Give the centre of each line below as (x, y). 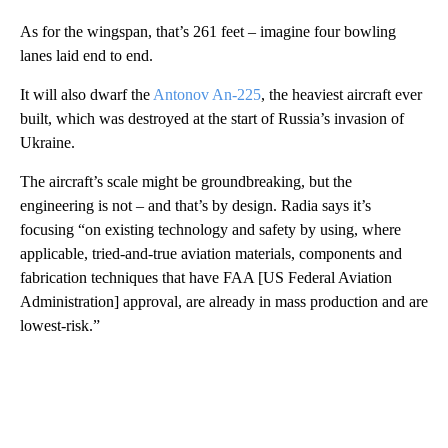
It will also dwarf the (86, 94)
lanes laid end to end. (86, 55)
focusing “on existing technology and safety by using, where (210, 229)
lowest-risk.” (60, 325)
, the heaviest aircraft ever (341, 94)
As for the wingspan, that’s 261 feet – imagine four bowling (208, 31)
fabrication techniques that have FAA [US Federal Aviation (206, 277)
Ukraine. (47, 142)
